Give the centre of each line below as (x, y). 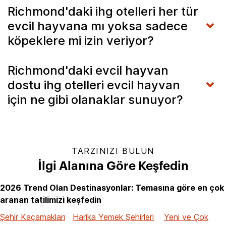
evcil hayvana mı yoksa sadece (98, 26)
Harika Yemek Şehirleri (113, 217)
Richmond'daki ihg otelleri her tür (103, 11)
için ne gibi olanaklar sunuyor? (97, 99)
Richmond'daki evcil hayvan (88, 70)
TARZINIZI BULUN (113, 151)
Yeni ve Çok (186, 217)
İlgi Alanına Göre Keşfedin (113, 166)
